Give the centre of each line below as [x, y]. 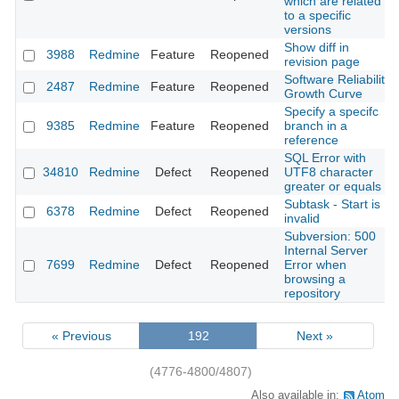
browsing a [315, 279]
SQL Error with [325, 158]
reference [311, 140]
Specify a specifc [331, 112]
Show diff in [317, 48]
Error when [315, 265]
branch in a [316, 126]
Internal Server [326, 251]
